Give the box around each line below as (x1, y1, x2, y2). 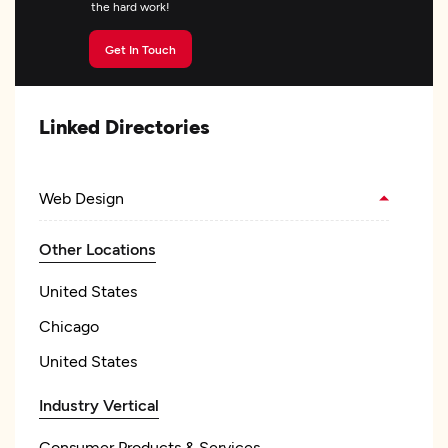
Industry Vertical (39, 395, 159, 414)
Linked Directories (39, 114, 210, 138)
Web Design (39, 188, 124, 207)
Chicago (39, 316, 99, 335)
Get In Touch (142, 42, 176, 56)
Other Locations (39, 239, 156, 258)
